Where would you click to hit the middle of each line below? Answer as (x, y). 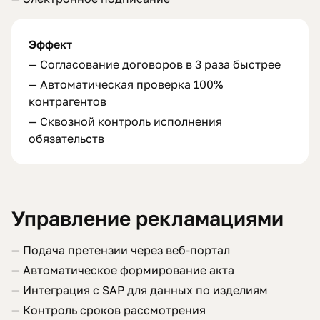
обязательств (66, 139)
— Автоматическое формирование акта (123, 270)
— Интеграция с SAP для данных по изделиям (140, 290)
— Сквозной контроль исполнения (125, 121)
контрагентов (67, 101)
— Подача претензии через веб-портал (121, 250)
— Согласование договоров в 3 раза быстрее (155, 64)
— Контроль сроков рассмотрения (109, 310)
